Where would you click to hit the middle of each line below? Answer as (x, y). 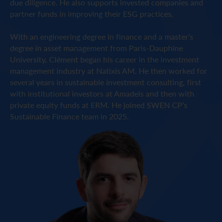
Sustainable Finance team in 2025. (69, 116)
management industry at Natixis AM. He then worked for (109, 71)
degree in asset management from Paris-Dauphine (96, 48)
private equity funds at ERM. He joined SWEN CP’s (99, 105)
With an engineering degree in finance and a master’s (102, 37)
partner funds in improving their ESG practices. (92, 14)
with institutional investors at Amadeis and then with (102, 94)
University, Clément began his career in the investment (105, 59)
